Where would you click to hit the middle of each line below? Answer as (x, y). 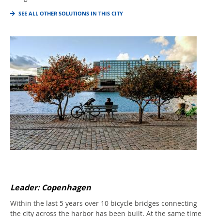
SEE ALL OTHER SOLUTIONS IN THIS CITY (71, 13)
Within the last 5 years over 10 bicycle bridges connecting (104, 203)
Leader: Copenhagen (51, 188)
